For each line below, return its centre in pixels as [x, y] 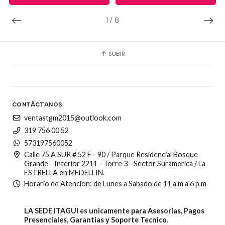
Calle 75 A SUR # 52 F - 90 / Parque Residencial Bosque [111, 154]
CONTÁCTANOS [37, 104]
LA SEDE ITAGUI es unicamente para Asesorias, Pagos [114, 211]
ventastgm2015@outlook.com [73, 118]
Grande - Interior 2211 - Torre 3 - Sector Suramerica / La [115, 163]
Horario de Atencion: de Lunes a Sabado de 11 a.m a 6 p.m [115, 184]
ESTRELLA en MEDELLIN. [64, 172]
